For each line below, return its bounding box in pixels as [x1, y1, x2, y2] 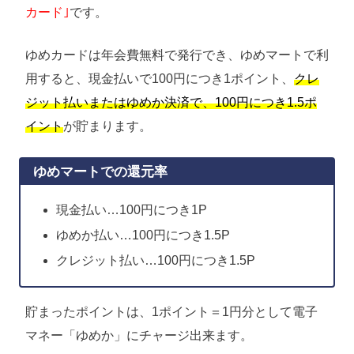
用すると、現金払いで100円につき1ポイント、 [25, 71, 294, 85]
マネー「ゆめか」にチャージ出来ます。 [25, 328, 253, 342]
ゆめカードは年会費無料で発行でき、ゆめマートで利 [25, 47, 329, 62]
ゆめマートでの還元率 [33, 164, 168, 179]
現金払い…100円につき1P [55, 202, 207, 217]
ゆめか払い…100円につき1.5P [55, 228, 230, 242]
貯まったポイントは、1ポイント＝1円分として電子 [25, 304, 318, 318]
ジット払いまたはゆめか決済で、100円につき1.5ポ [25, 95, 317, 109]
